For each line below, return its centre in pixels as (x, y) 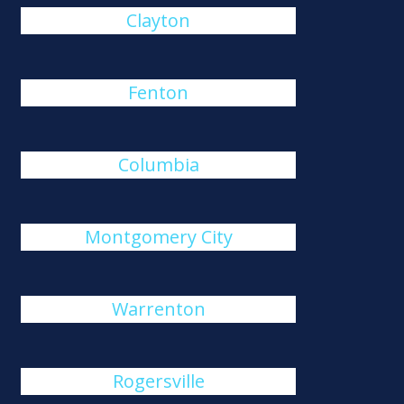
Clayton (159, 20)
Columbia (158, 165)
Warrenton (158, 309)
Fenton (159, 92)
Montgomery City (158, 237)
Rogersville (158, 381)
